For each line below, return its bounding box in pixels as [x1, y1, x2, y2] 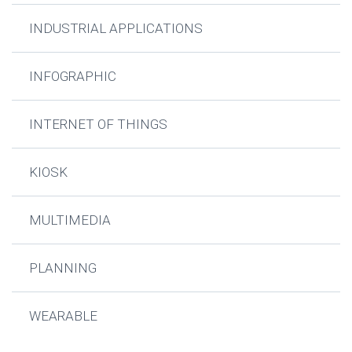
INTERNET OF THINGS [29, 116, 168, 132]
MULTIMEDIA [29, 212, 112, 228]
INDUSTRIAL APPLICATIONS [29, 20, 203, 36]
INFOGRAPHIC [29, 68, 117, 84]
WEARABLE [29, 308, 98, 324]
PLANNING [29, 260, 97, 276]
